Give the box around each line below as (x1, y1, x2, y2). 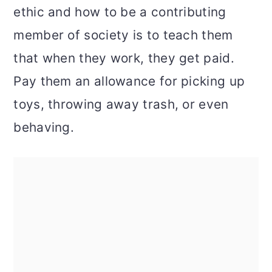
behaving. (13, 120, 75, 135)
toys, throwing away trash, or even (13, 97, 229, 112)
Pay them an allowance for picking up (13, 73, 245, 89)
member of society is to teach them (13, 27, 233, 43)
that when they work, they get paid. (13, 50, 234, 66)
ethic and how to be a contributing (13, 4, 226, 20)
